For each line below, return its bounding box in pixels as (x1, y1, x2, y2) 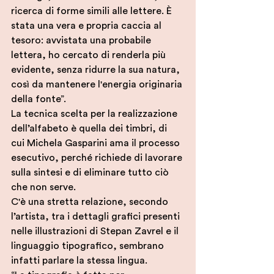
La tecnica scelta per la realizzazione (11, 109, 180, 119)
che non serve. (11, 182, 76, 192)
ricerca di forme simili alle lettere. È (11, 6, 174, 16)
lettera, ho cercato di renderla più (11, 50, 168, 60)
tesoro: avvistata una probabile (11, 35, 154, 45)
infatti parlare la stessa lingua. (11, 256, 150, 265)
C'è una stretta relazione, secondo (11, 197, 171, 207)
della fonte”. (11, 94, 66, 104)
